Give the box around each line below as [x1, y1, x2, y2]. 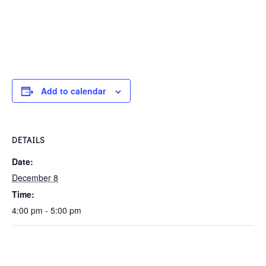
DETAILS [12, 134, 45, 145]
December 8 [12, 172, 58, 183]
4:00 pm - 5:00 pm [12, 204, 81, 216]
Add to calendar [41, 85, 106, 97]
